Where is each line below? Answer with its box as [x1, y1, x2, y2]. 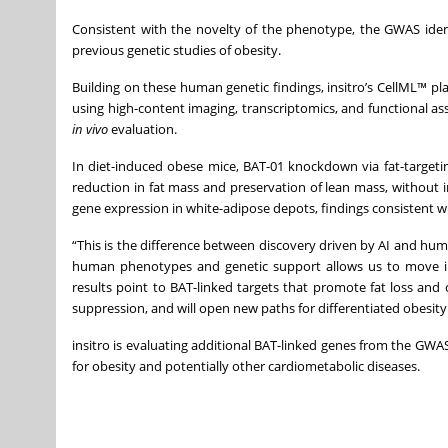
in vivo [72, 119, 108, 138]
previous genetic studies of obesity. [72, 40, 281, 59]
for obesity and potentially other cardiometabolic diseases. [72, 356, 420, 375]
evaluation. [108, 119, 177, 138]
